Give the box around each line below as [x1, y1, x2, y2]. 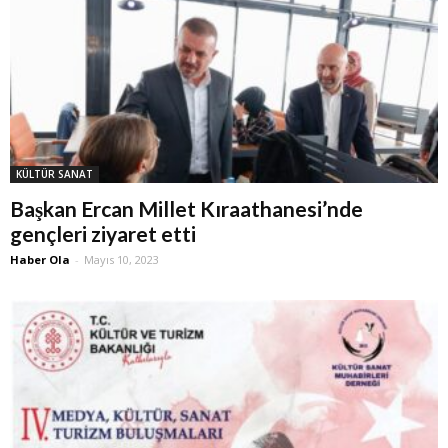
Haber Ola [10, 252, 70, 268]
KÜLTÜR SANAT [16, 167, 93, 182]
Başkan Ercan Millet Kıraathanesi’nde [10, 196, 363, 222]
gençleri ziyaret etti [10, 221, 196, 247]
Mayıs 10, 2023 [84, 252, 159, 268]
